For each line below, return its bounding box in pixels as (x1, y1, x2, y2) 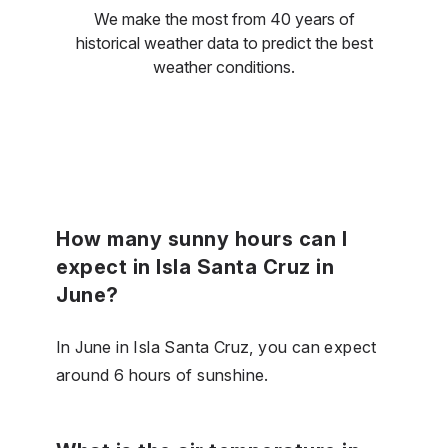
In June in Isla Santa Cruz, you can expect (56, 336, 377, 357)
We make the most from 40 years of (93, 8, 355, 29)
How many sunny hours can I (56, 226, 347, 251)
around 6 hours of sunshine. (56, 364, 269, 385)
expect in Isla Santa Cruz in (56, 254, 334, 279)
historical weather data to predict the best (75, 32, 373, 53)
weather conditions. (153, 56, 295, 77)
